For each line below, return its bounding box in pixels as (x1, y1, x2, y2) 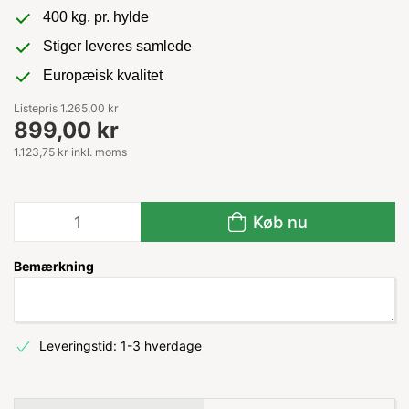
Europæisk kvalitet (43, 68, 163, 83)
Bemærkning (14, 258, 94, 274)
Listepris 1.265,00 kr (14, 101, 119, 115)
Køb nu (253, 212, 309, 232)
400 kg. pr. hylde (43, 9, 149, 25)
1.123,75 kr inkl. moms (14, 145, 127, 159)
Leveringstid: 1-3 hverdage (38, 338, 202, 353)
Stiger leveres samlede (43, 38, 192, 54)
